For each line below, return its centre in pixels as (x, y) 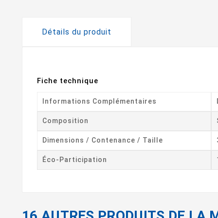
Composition (65, 120)
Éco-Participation (75, 159)
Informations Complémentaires (100, 101)
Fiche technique (68, 81)
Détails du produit (77, 32)
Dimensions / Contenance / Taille (103, 140)
